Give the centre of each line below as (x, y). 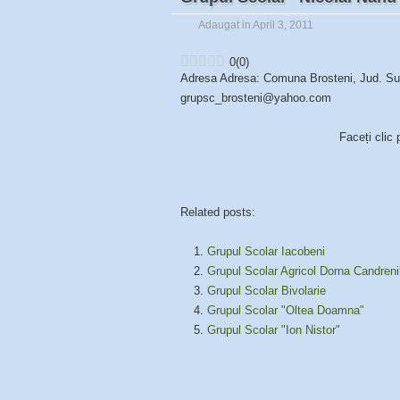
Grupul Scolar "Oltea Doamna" (286, 311)
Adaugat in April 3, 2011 (256, 25)
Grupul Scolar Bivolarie (267, 291)
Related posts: (218, 212)
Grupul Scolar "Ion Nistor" (274, 330)
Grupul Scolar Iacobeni (266, 252)
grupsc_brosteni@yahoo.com (256, 98)
